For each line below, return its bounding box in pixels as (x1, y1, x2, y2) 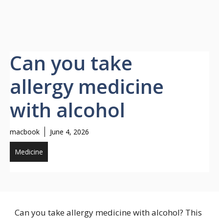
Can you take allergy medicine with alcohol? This (15, 207, 202, 218)
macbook (10, 127, 40, 136)
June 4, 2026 (50, 127, 89, 136)
